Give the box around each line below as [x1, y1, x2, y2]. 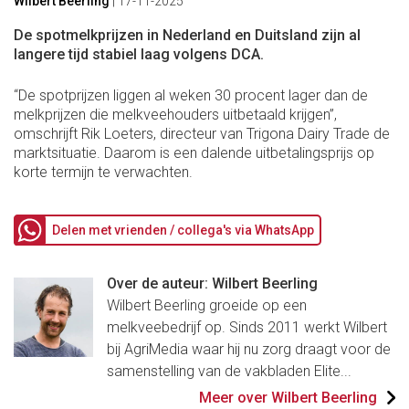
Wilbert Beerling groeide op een [107, 297, 307, 315]
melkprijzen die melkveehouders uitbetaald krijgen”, [14, 105, 337, 123]
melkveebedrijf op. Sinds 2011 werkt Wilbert [107, 319, 387, 337]
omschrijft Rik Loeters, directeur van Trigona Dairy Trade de [14, 124, 390, 142]
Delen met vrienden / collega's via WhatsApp [52, 222, 314, 237]
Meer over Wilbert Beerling [199, 389, 377, 407]
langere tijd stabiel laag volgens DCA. [14, 45, 264, 63]
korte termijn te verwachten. [14, 163, 193, 181]
